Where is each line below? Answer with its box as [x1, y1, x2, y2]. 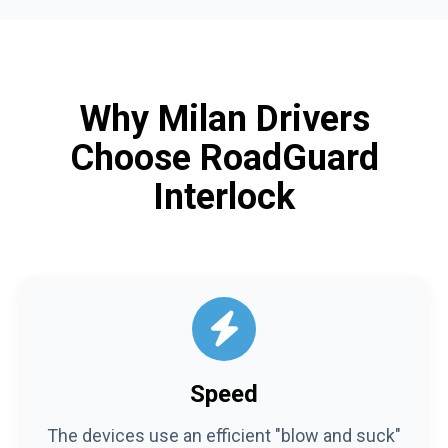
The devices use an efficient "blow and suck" [47, 424, 401, 446]
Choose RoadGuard [69, 136, 379, 179]
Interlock [153, 175, 295, 218]
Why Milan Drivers [78, 97, 370, 140]
